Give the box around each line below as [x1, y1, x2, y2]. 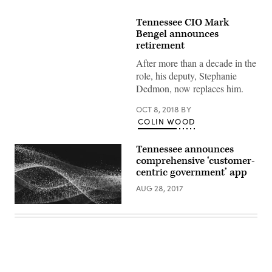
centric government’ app [136, 166, 247, 179]
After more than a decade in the [136, 56, 256, 69]
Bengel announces [136, 27, 219, 41]
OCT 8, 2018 [136, 104, 181, 115]
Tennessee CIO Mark [136, 16, 229, 29]
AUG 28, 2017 [136, 183, 183, 194]
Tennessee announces [136, 143, 234, 156]
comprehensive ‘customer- [136, 154, 255, 168]
